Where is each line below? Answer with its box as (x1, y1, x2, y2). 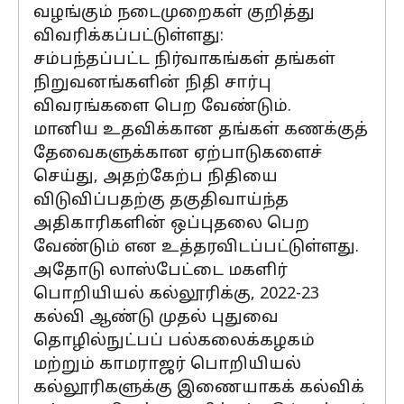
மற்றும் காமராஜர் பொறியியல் (33, 354, 301, 375)
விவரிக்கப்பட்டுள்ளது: (33, 26, 224, 47)
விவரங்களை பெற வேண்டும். (33, 96, 291, 117)
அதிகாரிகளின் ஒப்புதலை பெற (33, 214, 309, 234)
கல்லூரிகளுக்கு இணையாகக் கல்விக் (33, 378, 364, 399)
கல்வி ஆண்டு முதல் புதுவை (33, 308, 279, 328)
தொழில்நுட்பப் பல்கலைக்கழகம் (33, 331, 315, 352)
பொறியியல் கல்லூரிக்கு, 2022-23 (33, 284, 319, 305)
